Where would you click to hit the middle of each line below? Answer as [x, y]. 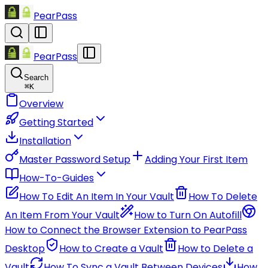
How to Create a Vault [111, 249]
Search [36, 77]
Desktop [25, 249]
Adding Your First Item [196, 159]
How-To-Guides [57, 178]
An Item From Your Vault [62, 215]
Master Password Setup [75, 159]
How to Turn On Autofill [188, 215]
